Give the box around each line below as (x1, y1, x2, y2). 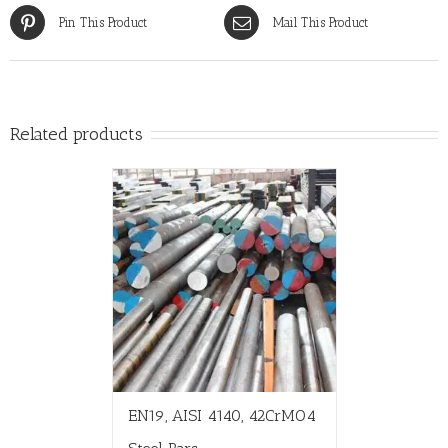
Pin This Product (59, 14, 147, 30)
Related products (10, 122, 143, 145)
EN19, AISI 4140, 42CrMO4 (127, 405, 316, 425)
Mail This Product (273, 14, 368, 30)
